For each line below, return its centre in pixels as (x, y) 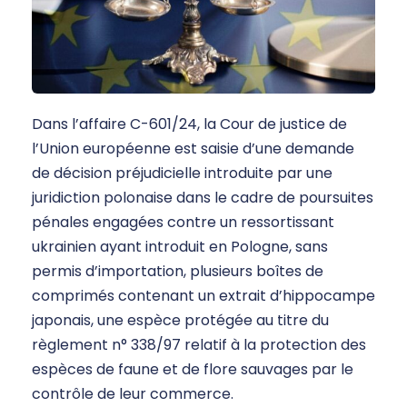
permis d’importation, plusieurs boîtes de (178, 272)
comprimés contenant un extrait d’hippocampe (203, 296)
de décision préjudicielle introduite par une (182, 174)
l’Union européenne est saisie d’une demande (193, 149)
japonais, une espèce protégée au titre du (180, 321)
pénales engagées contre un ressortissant (183, 223)
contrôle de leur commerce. (133, 394)
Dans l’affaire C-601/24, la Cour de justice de (189, 124)
